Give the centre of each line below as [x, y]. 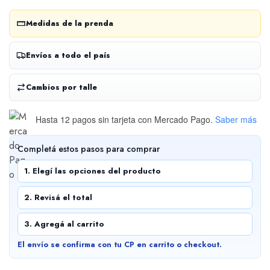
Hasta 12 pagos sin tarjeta [86, 119]
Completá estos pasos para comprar [89, 149]
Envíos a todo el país [68, 55]
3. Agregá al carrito [64, 224]
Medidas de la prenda [70, 23]
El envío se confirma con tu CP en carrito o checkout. [120, 245]
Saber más [236, 119]
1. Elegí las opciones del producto [93, 171]
